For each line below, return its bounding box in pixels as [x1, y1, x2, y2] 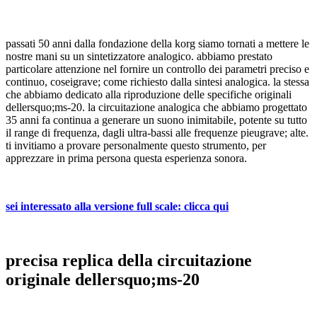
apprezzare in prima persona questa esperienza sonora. [6, 151, 247, 164]
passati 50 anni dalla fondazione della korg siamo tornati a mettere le [6, 37, 309, 50]
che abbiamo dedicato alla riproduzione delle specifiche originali [6, 88, 292, 100]
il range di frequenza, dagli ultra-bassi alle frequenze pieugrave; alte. [6, 126, 309, 139]
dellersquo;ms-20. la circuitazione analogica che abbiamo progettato [6, 100, 307, 113]
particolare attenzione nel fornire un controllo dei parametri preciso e [6, 62, 309, 75]
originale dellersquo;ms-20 [6, 270, 200, 289]
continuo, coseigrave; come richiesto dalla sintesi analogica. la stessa [6, 75, 309, 88]
